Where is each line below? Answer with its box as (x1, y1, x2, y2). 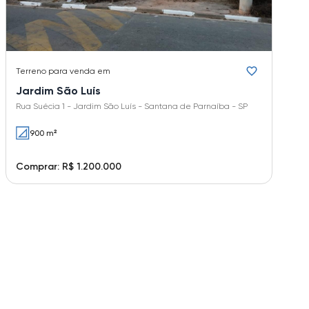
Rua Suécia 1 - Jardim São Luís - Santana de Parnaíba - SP (16, 101, 248, 112)
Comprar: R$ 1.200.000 (16, 161, 121, 173)
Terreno (16, 66, 46, 77)
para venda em (48, 66, 110, 77)
